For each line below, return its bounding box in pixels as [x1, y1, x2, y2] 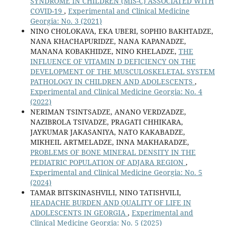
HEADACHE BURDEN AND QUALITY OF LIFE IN [30, 198, 191, 208]
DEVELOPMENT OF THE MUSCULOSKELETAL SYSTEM [30, 67, 215, 77]
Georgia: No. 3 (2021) [30, 16, 102, 26]
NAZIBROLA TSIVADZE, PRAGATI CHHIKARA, [30, 117, 183, 127]
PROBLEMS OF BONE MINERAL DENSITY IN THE [30, 147, 196, 157]
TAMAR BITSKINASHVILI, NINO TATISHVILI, [30, 188, 181, 198]
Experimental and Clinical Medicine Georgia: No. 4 [30, 87, 202, 97]
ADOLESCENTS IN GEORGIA [30, 208, 128, 218]
